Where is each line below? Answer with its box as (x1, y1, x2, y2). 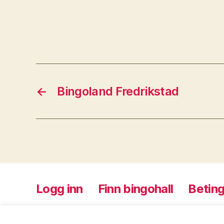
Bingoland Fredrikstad (57, 84, 179, 98)
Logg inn (36, 181, 83, 196)
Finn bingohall (97, 181, 173, 196)
